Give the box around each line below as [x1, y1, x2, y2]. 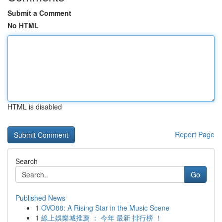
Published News [15, 193, 65, 203]
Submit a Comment [7, 8, 71, 18]
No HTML [7, 20, 39, 30]
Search [15, 156, 38, 166]
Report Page [175, 129, 215, 139]
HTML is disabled [7, 102, 62, 111]
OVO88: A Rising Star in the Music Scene [41, 203, 169, 213]
